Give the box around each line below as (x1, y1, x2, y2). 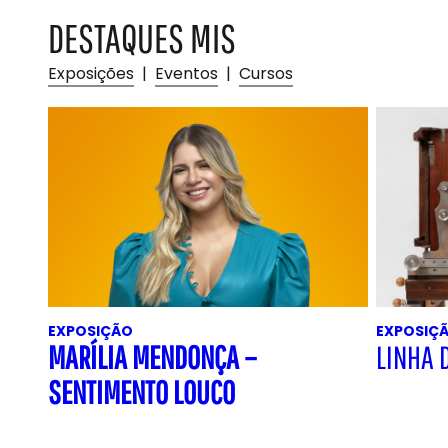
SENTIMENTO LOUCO (48, 373, 235, 410)
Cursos (239, 62, 293, 85)
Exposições (48, 62, 134, 85)
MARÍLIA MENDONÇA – (48, 338, 257, 375)
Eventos (155, 62, 218, 85)
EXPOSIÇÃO (48, 321, 133, 341)
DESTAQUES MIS (48, 15, 236, 61)
